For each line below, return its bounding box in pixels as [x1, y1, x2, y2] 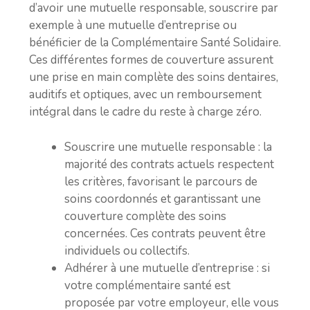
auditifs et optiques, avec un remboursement [29, 86, 262, 102]
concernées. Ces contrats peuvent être [64, 225, 266, 241]
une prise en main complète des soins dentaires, [29, 69, 278, 85]
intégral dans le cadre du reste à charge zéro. [29, 104, 262, 120]
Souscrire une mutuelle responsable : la [64, 138, 272, 155]
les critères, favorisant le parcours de [64, 173, 257, 190]
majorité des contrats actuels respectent [64, 156, 274, 172]
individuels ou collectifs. [64, 242, 190, 259]
